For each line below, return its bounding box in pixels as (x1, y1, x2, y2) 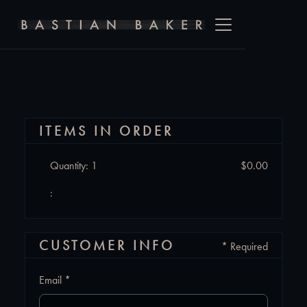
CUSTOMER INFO (39, 236, 175, 254)
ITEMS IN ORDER (39, 122, 173, 140)
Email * (39, 273, 71, 287)
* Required (221, 239, 268, 254)
